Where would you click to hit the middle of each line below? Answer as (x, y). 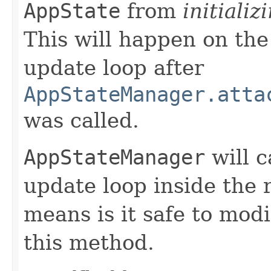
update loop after (114, 67)
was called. (81, 120)
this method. (89, 242)
